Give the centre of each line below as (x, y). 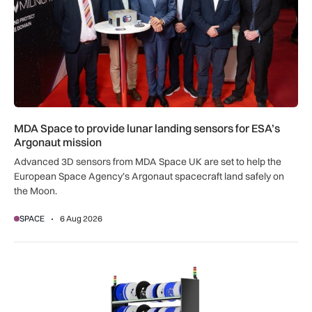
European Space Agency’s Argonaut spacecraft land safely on (149, 177)
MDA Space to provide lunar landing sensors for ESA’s (147, 128)
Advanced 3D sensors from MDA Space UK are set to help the (148, 162)
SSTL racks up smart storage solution (106, 267)
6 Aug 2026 (81, 219)
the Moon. (36, 191)
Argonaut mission (58, 142)
